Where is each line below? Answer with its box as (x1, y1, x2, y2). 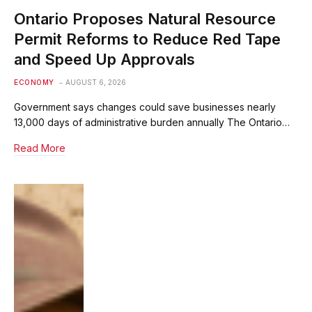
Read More (14, 142, 65, 155)
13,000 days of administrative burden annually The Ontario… (14, 116, 290, 129)
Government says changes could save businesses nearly (14, 101, 276, 114)
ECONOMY (14, 78, 54, 87)
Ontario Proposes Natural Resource (14, 10, 276, 29)
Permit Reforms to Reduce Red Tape (14, 30, 281, 49)
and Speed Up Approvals (14, 50, 195, 69)
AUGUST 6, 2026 (65, 78, 126, 87)
